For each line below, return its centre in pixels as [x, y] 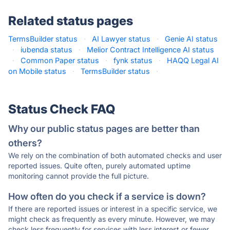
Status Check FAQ [62, 109]
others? [25, 143]
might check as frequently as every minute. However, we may [112, 219]
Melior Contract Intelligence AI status [150, 50]
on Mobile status [37, 71]
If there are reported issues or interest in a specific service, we [113, 209]
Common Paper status [60, 60]
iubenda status [46, 50]
